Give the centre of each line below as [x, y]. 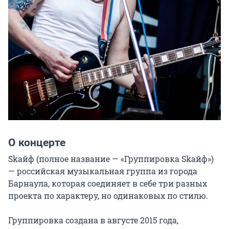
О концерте [37, 143]
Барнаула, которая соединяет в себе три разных [108, 184]
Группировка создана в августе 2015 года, [93, 220]
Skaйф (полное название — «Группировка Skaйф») [111, 159]
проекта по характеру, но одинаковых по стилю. [108, 196]
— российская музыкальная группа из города [103, 171]
